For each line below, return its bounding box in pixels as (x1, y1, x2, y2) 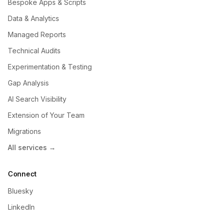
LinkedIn (8, 202, 35, 211)
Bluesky (8, 186, 33, 195)
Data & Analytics (8, 14, 59, 22)
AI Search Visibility (8, 94, 66, 103)
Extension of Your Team (8, 110, 85, 119)
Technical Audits (8, 46, 61, 55)
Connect (8, 169, 37, 178)
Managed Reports (8, 30, 66, 39)
